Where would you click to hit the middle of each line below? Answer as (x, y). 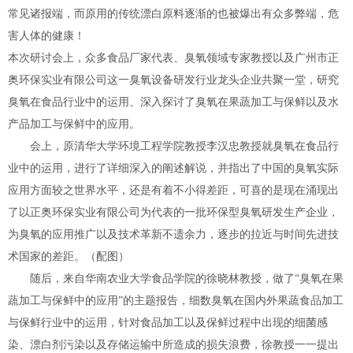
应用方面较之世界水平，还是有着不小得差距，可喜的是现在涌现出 (173, 190)
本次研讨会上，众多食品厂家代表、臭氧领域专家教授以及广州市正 (173, 58)
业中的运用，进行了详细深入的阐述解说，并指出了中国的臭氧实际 (173, 168)
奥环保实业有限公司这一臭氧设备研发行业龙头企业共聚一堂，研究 (173, 80)
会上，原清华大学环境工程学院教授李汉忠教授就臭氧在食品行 (173, 146)
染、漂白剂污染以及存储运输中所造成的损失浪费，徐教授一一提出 (173, 345)
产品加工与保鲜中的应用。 (74, 124)
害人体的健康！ (46, 36)
